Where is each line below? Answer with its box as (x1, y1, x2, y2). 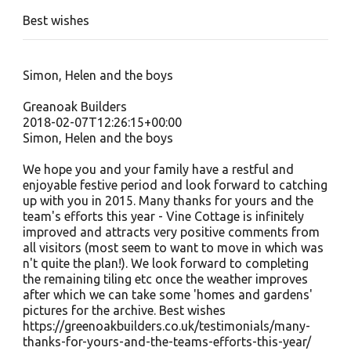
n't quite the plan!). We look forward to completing (22, 256, 309, 270)
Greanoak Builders (22, 100, 127, 114)
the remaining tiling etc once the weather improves (22, 272, 308, 286)
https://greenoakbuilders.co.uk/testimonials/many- (22, 319, 310, 333)
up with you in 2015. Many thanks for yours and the (22, 194, 313, 208)
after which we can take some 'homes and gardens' (22, 288, 313, 302)
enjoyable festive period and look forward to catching (22, 178, 327, 192)
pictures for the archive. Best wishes (22, 303, 226, 317)
